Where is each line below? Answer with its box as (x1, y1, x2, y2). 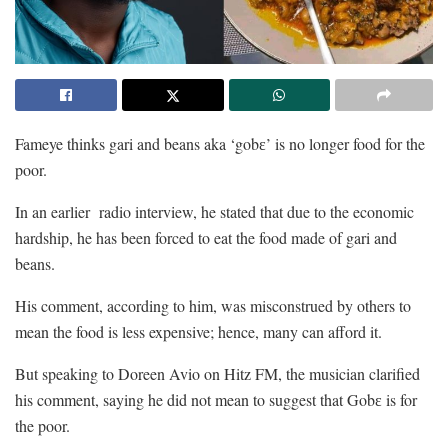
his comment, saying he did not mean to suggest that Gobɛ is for (15, 388, 417, 410)
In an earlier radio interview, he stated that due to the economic (15, 200, 414, 222)
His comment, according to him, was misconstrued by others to (15, 294, 411, 316)
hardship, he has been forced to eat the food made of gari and (15, 226, 397, 248)
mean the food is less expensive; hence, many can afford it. (15, 320, 382, 342)
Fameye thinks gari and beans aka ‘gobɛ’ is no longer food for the (15, 132, 425, 154)
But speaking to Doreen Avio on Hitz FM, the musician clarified (15, 362, 420, 384)
